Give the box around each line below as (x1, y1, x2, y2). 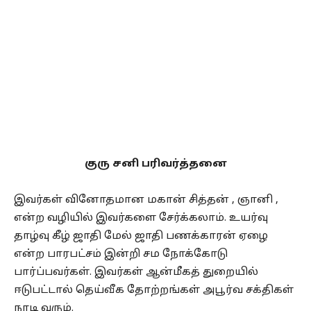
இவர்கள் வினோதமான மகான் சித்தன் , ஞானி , (14, 194, 278, 208)
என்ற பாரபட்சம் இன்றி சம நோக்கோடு (14, 248, 228, 262)
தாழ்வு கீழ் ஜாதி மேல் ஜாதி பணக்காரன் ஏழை (14, 230, 268, 244)
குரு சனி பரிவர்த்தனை (84, 158, 227, 171)
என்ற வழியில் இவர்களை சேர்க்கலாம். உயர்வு (14, 212, 268, 226)
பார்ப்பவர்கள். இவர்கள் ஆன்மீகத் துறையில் (14, 266, 258, 280)
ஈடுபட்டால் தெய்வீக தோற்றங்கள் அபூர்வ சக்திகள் (14, 284, 294, 298)
